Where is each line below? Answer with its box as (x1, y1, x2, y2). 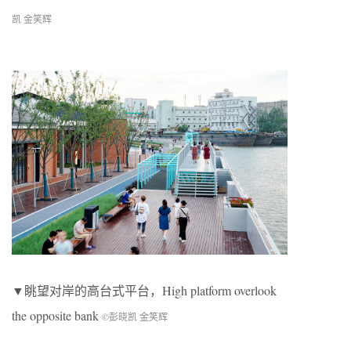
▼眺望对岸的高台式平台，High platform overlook (12, 281, 277, 299)
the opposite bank (12, 306, 102, 324)
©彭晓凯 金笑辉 (102, 309, 168, 323)
